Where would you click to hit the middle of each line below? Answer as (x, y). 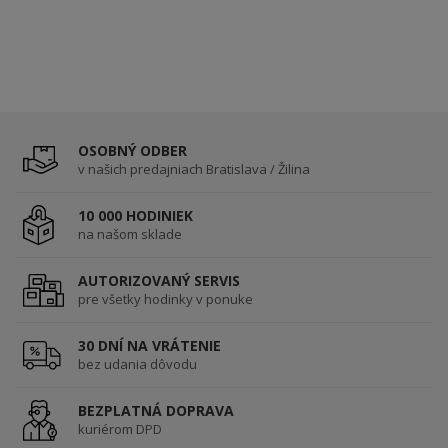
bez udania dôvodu (137, 364)
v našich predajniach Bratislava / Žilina (194, 169)
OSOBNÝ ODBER (132, 151)
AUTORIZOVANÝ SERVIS (159, 281)
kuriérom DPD (120, 429)
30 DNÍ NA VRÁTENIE (149, 346)
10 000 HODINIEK (135, 216)
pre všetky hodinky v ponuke (165, 299)
